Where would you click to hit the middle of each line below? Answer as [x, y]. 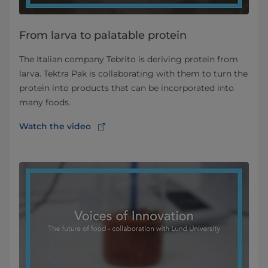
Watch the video [55, 126]
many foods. [45, 102]
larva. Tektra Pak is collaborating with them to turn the [133, 73]
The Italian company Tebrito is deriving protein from [129, 59]
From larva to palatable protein [103, 35]
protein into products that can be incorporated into [127, 88]
